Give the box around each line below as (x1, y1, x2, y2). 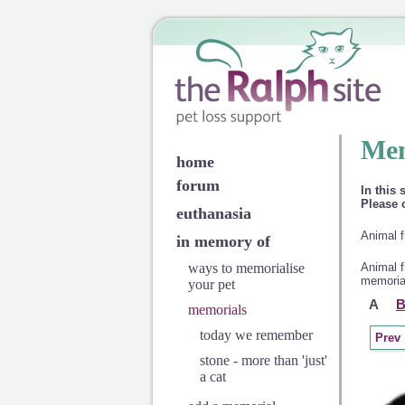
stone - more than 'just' (199, 353, 327, 368)
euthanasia (175, 204, 251, 222)
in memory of (175, 232, 270, 250)
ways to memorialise (187, 260, 305, 276)
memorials (187, 302, 247, 317)
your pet (187, 277, 235, 292)
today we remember (199, 327, 313, 343)
